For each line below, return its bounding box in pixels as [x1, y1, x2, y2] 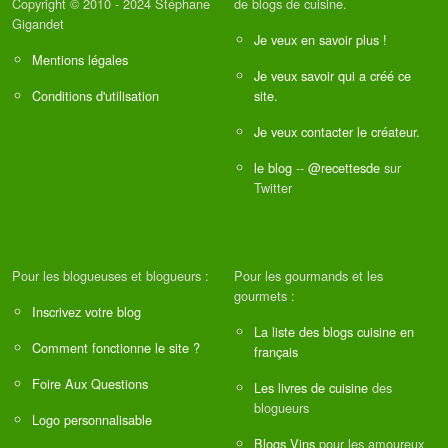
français [254, 342, 298, 362]
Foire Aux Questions [32, 374, 148, 394]
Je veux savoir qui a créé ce [254, 66, 411, 86]
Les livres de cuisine [254, 378, 368, 398]
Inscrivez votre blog [32, 302, 141, 322]
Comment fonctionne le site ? [32, 338, 200, 358]
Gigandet [12, 14, 64, 34]
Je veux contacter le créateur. [254, 122, 420, 142]
